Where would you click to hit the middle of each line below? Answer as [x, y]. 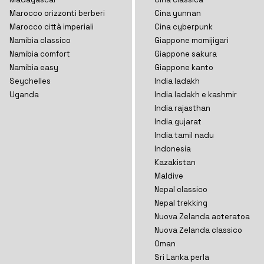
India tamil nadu [184, 135]
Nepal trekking [181, 203]
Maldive [169, 176]
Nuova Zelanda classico [198, 230]
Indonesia [172, 149]
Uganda [24, 95]
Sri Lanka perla [181, 257]
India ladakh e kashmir [195, 95]
